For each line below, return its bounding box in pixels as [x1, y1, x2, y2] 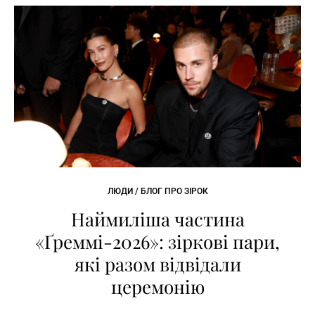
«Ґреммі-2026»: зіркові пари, [35, 229, 280, 254]
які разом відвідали [74, 251, 241, 276]
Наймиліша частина [70, 206, 245, 231]
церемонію [110, 274, 205, 299]
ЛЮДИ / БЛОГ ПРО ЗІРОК [107, 186, 208, 196]
